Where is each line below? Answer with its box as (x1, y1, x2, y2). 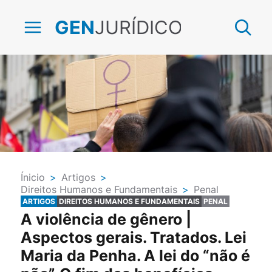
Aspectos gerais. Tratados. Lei (20, 228, 246, 246)
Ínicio (20, 171, 45, 183)
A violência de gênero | (20, 209, 191, 228)
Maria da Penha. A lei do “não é (20, 246, 250, 265)
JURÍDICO (94, 15, 183, 39)
